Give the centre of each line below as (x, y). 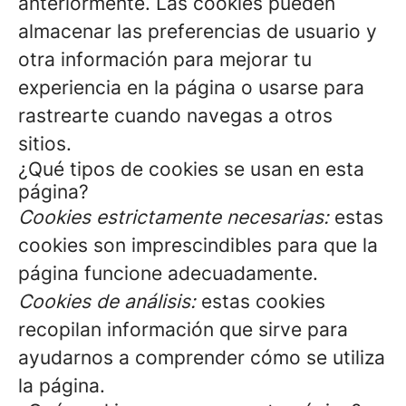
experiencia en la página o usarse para (191, 87)
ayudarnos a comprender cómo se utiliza (202, 358)
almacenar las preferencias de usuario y (198, 31)
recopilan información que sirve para (183, 329)
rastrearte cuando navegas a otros (175, 116)
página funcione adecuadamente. (168, 273)
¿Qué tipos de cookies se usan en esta (191, 169)
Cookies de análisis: (107, 301)
